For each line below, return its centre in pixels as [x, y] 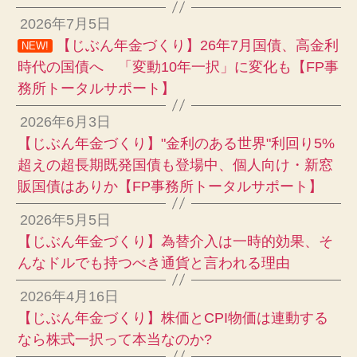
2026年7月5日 [66, 24]
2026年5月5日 [66, 220]
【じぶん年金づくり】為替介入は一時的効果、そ [175, 241]
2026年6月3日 [66, 122]
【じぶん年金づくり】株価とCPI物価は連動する [173, 318]
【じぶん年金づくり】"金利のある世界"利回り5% [176, 143]
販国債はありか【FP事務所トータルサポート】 [170, 186]
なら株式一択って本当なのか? [115, 339]
